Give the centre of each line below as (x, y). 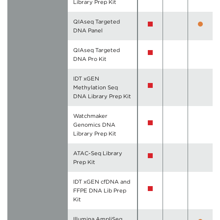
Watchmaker (91, 116)
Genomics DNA (95, 125)
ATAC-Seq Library (98, 153)
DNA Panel (88, 31)
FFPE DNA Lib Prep (100, 191)
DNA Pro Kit (90, 59)
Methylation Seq (96, 88)
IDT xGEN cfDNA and (102, 182)
